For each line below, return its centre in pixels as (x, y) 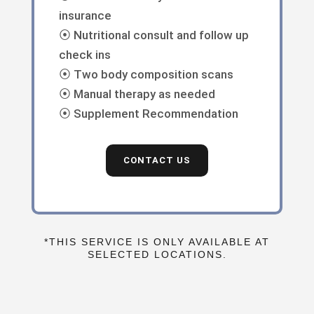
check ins (85, 54)
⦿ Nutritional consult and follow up (154, 35)
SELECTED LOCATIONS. (157, 254)
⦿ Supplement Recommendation (149, 113)
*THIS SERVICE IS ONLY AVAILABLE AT (157, 241)
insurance (86, 15)
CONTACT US (157, 160)
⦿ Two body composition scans (146, 74)
